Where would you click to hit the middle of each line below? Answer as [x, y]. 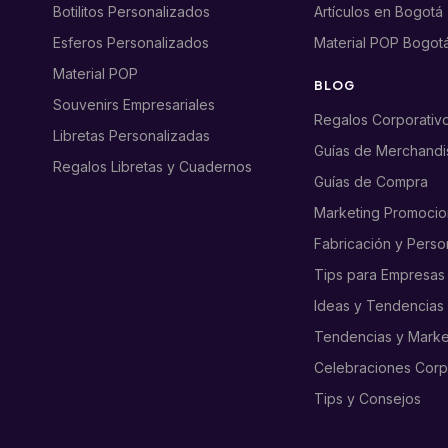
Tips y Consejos [367, 399]
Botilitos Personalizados [132, 12]
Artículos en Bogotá [378, 12]
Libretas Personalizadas [132, 136]
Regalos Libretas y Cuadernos [153, 167]
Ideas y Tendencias [378, 306]
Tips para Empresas [379, 275]
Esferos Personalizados [131, 43]
